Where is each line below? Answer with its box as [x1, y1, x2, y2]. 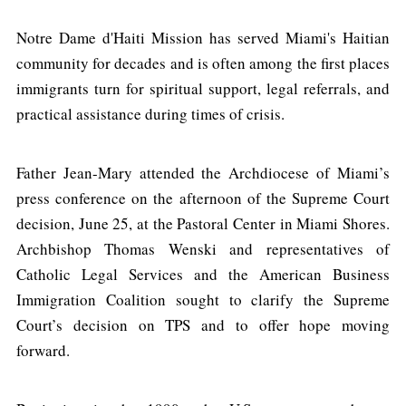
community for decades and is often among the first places [16, 53, 390, 74]
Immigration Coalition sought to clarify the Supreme [16, 289, 390, 311]
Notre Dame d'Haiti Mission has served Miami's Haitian [16, 27, 390, 49]
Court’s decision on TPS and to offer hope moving [16, 314, 390, 336]
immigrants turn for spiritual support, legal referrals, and [16, 78, 390, 100]
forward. [16, 340, 70, 362]
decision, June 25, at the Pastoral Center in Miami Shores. [16, 213, 390, 235]
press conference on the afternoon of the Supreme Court [16, 188, 390, 209]
